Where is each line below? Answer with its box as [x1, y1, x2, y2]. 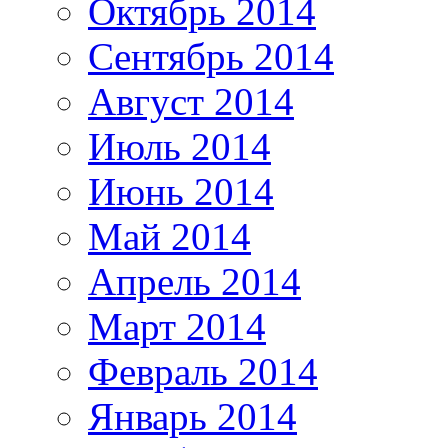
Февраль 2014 [88, 350, 318, 394]
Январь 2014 [88, 395, 297, 439]
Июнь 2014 [88, 170, 274, 214]
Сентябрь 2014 [88, 35, 334, 79]
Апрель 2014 [88, 260, 301, 304]
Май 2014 [88, 215, 251, 259]
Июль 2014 [88, 125, 271, 169]
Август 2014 [88, 80, 294, 124]
